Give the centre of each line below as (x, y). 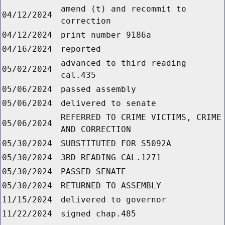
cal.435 (78, 75)
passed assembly (98, 89)
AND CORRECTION (96, 130)
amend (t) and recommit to (124, 9)
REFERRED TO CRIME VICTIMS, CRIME (141, 118)
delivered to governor (114, 200)
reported (81, 49)
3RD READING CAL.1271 (111, 158)
